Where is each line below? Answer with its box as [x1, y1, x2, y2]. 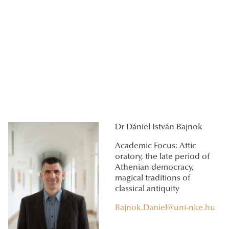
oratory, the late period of [115, 153, 210, 162]
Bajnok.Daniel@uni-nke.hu [115, 204, 215, 213]
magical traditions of [115, 174, 190, 183]
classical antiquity [115, 185, 179, 194]
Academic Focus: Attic [115, 142, 196, 151]
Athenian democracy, [115, 164, 194, 172]
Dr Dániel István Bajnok [115, 123, 202, 132]
